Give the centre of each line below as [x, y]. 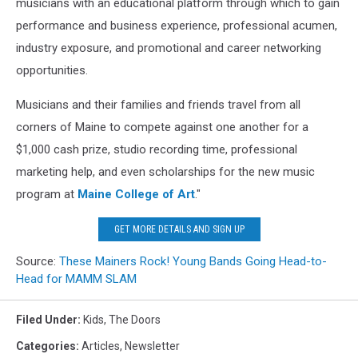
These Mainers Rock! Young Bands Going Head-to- [193, 262]
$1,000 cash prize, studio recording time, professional [157, 150]
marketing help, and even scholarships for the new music [165, 172]
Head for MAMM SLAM [76, 279]
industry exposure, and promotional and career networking [169, 48]
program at [47, 195]
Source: [38, 262]
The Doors [135, 320]
